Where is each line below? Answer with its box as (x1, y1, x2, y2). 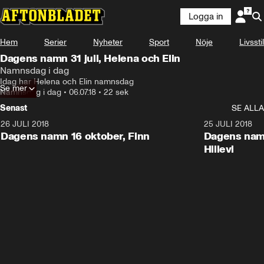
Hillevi (203, 143, 235, 156)
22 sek (104, 87, 128, 97)
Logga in (189, 11, 223, 22)
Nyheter (93, 37, 123, 47)
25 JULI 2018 (203, 119, 252, 129)
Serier (44, 37, 67, 47)
